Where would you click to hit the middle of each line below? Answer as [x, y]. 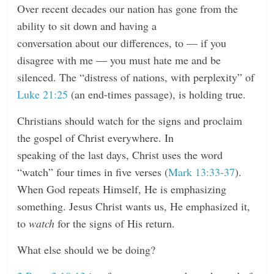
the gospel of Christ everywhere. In [96, 138]
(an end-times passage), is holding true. [157, 94]
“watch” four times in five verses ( [93, 172]
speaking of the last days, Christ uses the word [120, 155]
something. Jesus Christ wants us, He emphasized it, [134, 206]
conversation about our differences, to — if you [122, 43]
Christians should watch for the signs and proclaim [130, 121]
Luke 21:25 [43, 94]
